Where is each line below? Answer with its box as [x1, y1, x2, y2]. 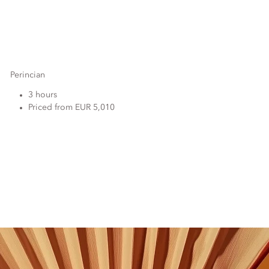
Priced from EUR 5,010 [28, 103, 115, 112]
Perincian [10, 71, 46, 79]
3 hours [28, 91, 58, 99]
